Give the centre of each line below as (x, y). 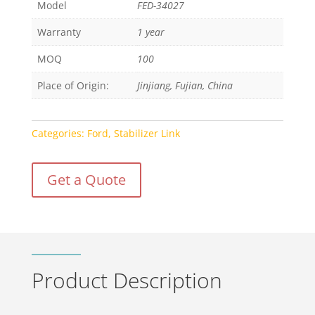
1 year (150, 32)
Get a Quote (86, 180)
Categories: (59, 134)
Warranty (59, 32)
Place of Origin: (73, 86)
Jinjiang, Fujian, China (185, 86)
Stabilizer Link (147, 134)
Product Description (127, 281)
